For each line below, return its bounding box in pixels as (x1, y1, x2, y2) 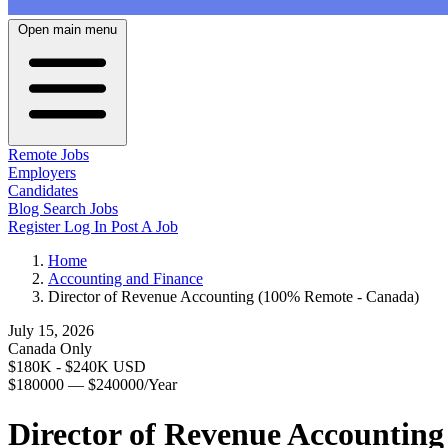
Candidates (8, 182, 78, 200)
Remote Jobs (8, 146, 89, 164)
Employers (8, 164, 76, 182)
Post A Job (111, 218, 178, 236)
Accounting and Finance (48, 270, 203, 288)
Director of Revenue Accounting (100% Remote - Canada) (48, 288, 419, 306)
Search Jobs (43, 200, 118, 218)
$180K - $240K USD (8, 358, 146, 376)
